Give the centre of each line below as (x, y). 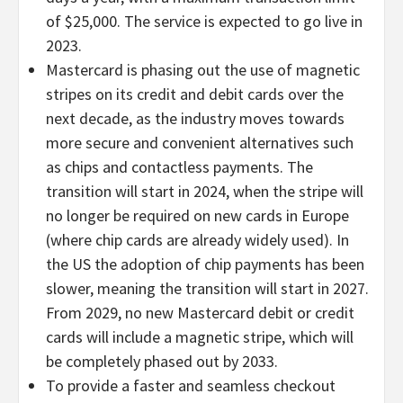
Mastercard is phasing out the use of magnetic (203, 69)
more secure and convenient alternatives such (200, 142)
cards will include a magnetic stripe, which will (200, 336)
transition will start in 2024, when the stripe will (205, 191)
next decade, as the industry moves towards (195, 118)
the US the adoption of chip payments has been (205, 264)
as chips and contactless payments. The (179, 166)
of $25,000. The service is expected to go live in (204, 21)
